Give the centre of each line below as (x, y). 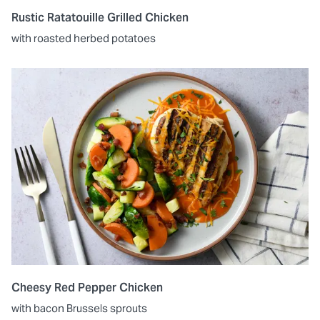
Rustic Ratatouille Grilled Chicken (100, 17)
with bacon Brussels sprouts (79, 309)
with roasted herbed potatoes (84, 38)
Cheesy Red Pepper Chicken (87, 288)
